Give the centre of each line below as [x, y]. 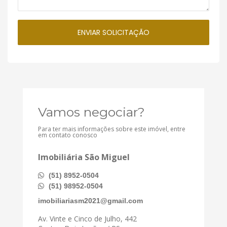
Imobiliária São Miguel [84, 157]
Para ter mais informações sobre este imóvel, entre [112, 129]
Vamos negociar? [91, 112]
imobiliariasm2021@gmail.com [90, 200]
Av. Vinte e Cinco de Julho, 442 [87, 218]
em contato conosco [68, 135]
